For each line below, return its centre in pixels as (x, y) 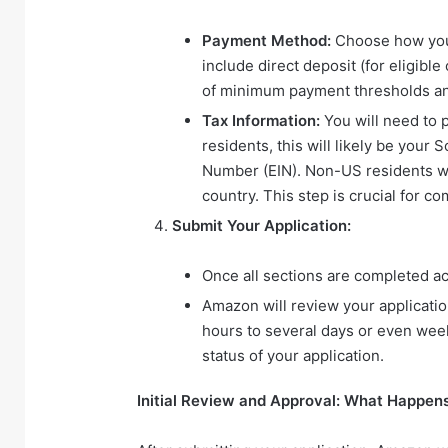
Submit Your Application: (261, 225)
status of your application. (293, 355)
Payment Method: (266, 40)
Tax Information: (261, 120)
